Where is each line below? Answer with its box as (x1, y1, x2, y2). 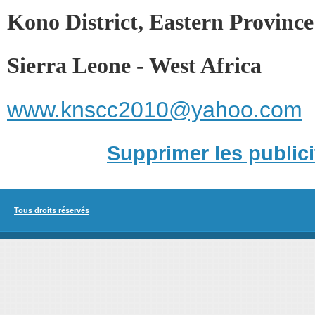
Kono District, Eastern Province (7, 10, 314, 34)
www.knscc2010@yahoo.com (7, 97, 302, 122)
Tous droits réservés (14, 206, 89, 214)
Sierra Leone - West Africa (7, 53, 262, 78)
